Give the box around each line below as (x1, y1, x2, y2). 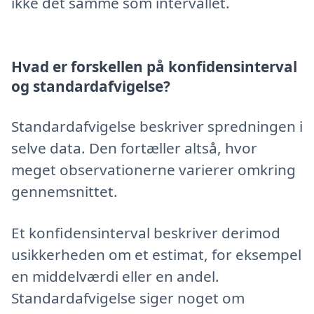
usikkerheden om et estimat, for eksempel (11, 244, 301, 264)
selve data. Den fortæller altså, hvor (11, 137, 257, 158)
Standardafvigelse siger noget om (11, 287, 245, 308)
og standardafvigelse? (11, 76, 170, 97)
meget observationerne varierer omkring (11, 159, 296, 179)
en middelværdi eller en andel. (11, 266, 219, 286)
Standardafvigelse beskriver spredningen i (11, 116, 303, 136)
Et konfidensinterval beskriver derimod (11, 222, 280, 243)
